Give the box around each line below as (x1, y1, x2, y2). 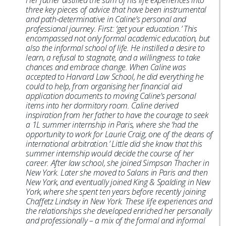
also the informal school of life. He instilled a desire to (26, 42, 205, 53)
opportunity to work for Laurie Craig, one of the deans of (26, 129, 213, 140)
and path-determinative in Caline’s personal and (26, 14, 187, 25)
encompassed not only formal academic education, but (26, 33, 210, 44)
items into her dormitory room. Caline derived (26, 100, 179, 111)
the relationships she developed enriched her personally (26, 205, 212, 216)
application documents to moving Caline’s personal (26, 90, 196, 101)
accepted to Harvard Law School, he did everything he (26, 71, 204, 82)
